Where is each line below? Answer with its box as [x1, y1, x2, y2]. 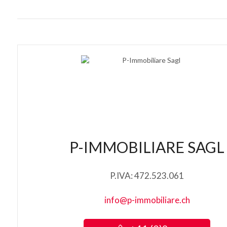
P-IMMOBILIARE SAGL [69, 138, 225, 156]
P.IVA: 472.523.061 [110, 170, 184, 181]
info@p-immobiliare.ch [104, 195, 190, 205]
